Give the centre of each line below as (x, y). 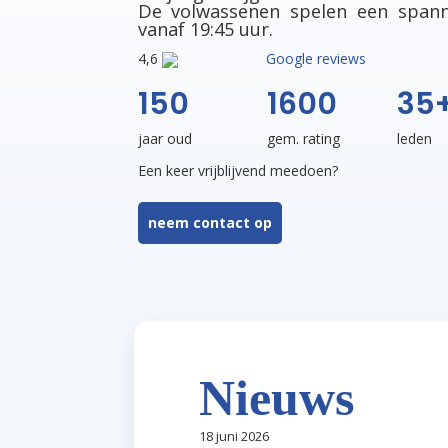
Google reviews (315, 58)
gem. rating (304, 138)
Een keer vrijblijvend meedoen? (237, 170)
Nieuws (277, 398)
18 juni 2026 (234, 436)
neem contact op (209, 222)
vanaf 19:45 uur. (205, 29)
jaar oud (164, 138)
